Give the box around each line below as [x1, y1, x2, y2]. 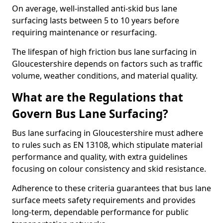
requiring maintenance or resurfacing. [12, 27, 157, 38]
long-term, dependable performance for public [12, 207, 189, 218]
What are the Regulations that [12, 90, 183, 105]
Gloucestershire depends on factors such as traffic [12, 58, 203, 69]
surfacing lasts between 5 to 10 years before [12, 15, 179, 26]
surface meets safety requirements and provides [12, 195, 196, 206]
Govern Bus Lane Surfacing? [12, 106, 168, 121]
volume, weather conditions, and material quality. [12, 70, 198, 81]
